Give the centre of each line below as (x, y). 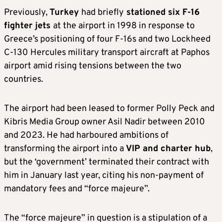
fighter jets (28, 26)
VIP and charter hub (167, 149)
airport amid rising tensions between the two (93, 66)
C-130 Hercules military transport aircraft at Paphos (107, 53)
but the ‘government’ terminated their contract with (107, 162)
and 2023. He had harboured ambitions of (86, 136)
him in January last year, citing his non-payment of (104, 176)
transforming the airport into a (64, 149)
